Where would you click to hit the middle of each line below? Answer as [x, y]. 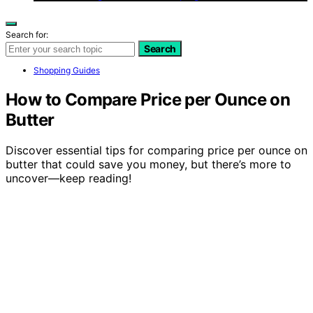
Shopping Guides [67, 70]
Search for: [27, 34]
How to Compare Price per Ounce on [148, 99]
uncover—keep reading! [68, 179]
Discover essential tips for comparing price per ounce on [156, 151]
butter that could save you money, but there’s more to [148, 165]
